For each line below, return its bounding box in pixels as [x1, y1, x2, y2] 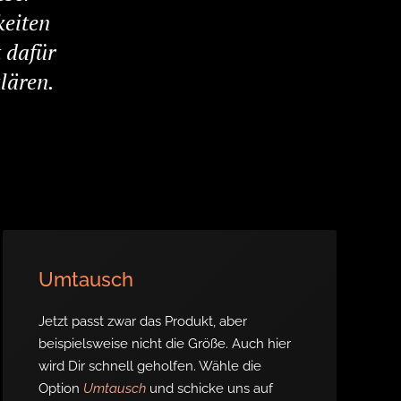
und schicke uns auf [145, 380, 273, 397]
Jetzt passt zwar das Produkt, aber [38, 313, 247, 329]
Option [38, 380, 83, 397]
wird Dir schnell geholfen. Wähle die [38, 358, 261, 374]
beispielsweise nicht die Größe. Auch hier [38, 336, 291, 352]
